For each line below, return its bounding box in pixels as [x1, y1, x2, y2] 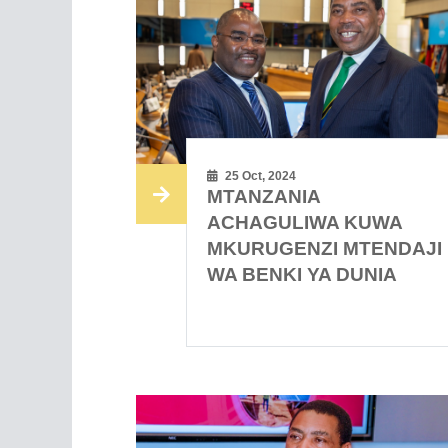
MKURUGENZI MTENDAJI [207, 238, 443, 260]
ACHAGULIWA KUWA [207, 212, 403, 234]
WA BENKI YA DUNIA [207, 264, 398, 286]
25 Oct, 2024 [222, 169, 297, 184]
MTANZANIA [207, 186, 321, 208]
